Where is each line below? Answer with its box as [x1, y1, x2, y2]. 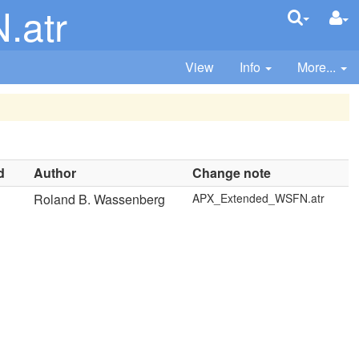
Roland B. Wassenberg [34, 190, 166, 208]
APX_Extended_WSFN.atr [192, 190, 325, 206]
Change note [192, 163, 272, 182]
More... [297, 58, 336, 76]
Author [34, 163, 77, 182]
